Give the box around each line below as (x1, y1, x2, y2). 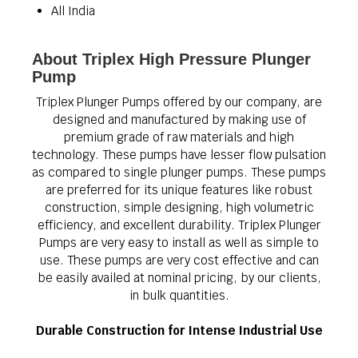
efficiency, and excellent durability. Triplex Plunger (37, 217, 321, 233)
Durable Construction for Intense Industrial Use (35, 323, 323, 338)
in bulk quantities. (129, 288, 229, 303)
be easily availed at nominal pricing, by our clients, (37, 270, 321, 285)
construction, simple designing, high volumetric (44, 200, 314, 215)
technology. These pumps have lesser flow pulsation (32, 147, 326, 162)
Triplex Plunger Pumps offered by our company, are (36, 94, 322, 109)
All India (51, 3, 95, 18)
